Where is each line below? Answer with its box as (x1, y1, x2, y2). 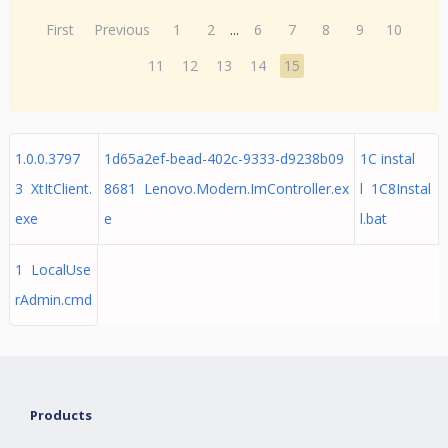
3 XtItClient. (14, 179, 92, 198)
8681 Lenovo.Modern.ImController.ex (103, 179, 349, 198)
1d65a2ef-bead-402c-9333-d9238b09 (103, 149, 344, 168)
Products (30, 406, 93, 424)
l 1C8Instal (359, 179, 431, 198)
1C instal (359, 149, 415, 168)
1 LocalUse (14, 260, 91, 279)
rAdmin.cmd (14, 290, 92, 309)
